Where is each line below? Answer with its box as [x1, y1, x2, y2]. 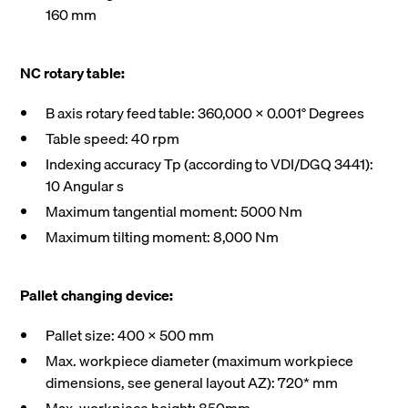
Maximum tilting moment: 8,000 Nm [46, 225, 280, 250]
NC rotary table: [20, 61, 126, 86]
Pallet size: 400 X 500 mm [46, 323, 215, 348]
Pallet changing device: [20, 283, 174, 308]
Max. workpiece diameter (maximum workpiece [46, 349, 354, 373]
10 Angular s [46, 174, 125, 199]
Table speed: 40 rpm [46, 127, 180, 151]
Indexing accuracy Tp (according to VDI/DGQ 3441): [46, 152, 374, 177]
